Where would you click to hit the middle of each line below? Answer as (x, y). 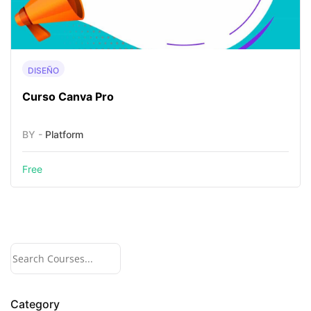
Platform (64, 134)
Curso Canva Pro (68, 96)
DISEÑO (43, 70)
